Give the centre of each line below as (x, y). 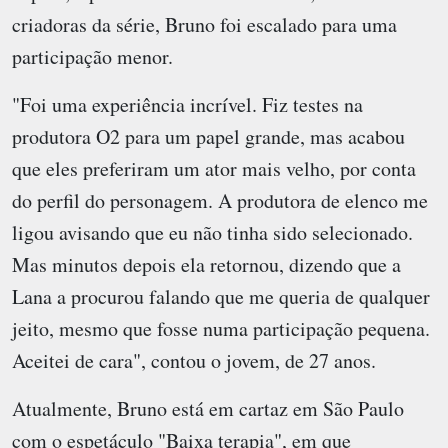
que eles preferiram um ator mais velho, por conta (214, 169)
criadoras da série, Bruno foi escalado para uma (204, 25)
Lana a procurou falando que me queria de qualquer (221, 297)
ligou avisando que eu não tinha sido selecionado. (212, 233)
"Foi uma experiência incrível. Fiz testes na (187, 105)
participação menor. (92, 57)
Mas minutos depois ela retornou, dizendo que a (206, 265)
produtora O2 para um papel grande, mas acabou (208, 137)
